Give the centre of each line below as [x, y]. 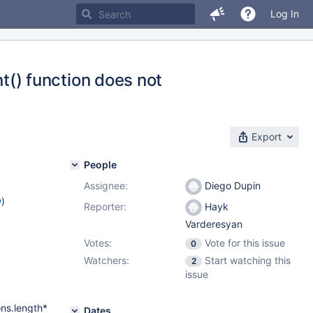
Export [267, 137]
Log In [285, 14]
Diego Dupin [231, 185]
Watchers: [107, 260]
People [100, 165]
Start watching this [248, 260]
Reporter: [105, 206]
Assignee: [106, 185]
